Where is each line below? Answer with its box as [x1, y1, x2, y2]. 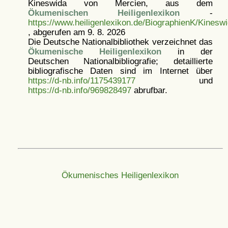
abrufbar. [131, 85, 167, 95]
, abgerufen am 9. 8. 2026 [27, 27, 125, 37]
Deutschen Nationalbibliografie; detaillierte [27, 56, 213, 66]
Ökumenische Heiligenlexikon [27, 47, 161, 56]
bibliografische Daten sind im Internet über [27, 66, 213, 75]
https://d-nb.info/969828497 [27, 85, 131, 95]
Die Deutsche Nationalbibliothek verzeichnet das [27, 37, 213, 46]
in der [161, 47, 213, 56]
